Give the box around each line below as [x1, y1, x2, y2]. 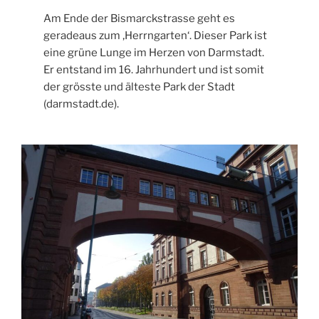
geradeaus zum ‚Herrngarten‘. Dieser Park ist [43, 28, 268, 42]
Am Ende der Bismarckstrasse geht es [43, 11, 236, 25]
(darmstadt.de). [43, 97, 120, 110]
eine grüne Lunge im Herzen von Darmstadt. [43, 46, 265, 59]
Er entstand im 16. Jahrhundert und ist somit [43, 63, 265, 76]
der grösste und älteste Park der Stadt [43, 80, 236, 93]
